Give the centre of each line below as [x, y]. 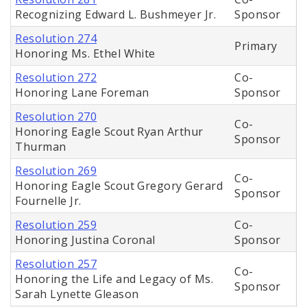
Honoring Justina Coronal [85, 240]
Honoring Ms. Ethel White [85, 54]
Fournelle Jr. [48, 201]
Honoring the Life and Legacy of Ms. [114, 279]
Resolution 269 [56, 171]
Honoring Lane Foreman [82, 93]
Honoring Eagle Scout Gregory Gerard [119, 186]
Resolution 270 [56, 117]
